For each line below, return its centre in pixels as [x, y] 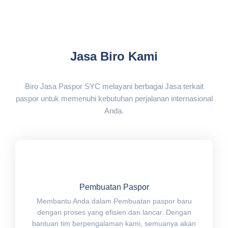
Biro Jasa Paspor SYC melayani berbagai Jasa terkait [114, 86]
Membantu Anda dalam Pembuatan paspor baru [114, 201]
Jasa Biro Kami [114, 56]
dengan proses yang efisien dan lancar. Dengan [114, 212]
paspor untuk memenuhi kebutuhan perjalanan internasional [114, 98]
